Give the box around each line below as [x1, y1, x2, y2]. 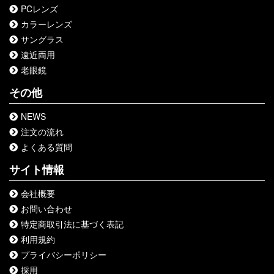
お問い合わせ [21, 202, 72, 215]
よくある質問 [21, 141, 72, 153]
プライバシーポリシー [21, 248, 106, 261]
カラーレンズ [21, 18, 72, 30]
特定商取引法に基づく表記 [21, 218, 124, 230]
